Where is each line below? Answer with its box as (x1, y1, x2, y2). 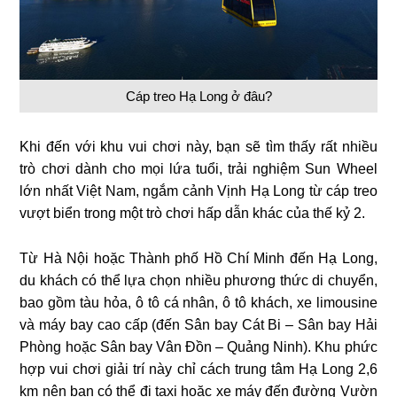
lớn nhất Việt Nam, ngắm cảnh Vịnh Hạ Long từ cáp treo (19, 183, 378, 199)
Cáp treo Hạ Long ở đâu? (125, 89, 272, 105)
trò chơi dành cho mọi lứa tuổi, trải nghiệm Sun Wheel (19, 161, 378, 177)
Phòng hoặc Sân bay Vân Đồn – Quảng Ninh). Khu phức (19, 339, 378, 355)
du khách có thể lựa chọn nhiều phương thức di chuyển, (19, 273, 378, 289)
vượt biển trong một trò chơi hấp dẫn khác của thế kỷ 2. (19, 206, 366, 222)
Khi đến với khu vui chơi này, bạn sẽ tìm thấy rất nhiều (19, 139, 378, 155)
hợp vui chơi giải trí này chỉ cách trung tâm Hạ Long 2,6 (19, 362, 378, 378)
